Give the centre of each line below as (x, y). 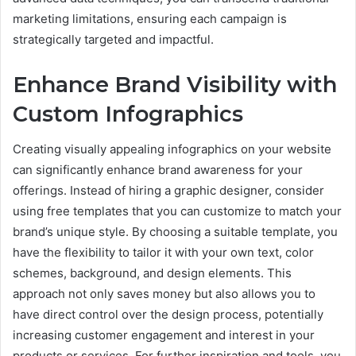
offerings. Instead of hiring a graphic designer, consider (168, 191)
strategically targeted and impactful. (113, 39)
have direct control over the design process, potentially (168, 315)
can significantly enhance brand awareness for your (158, 170)
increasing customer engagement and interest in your (164, 335)
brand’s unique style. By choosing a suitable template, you (175, 232)
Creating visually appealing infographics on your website (172, 149)
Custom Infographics (128, 114)
